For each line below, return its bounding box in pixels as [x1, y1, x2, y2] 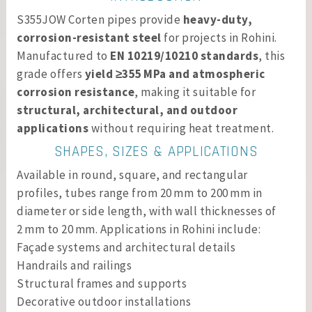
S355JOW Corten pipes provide [17, 12, 183, 27]
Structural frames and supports [17, 276, 187, 291]
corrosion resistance [17, 84, 134, 100]
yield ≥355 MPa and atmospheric [84, 66, 265, 81]
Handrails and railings [17, 258, 132, 273]
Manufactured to [17, 48, 110, 63]
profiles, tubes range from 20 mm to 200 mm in [17, 185, 263, 201]
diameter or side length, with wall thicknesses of [17, 203, 276, 219]
